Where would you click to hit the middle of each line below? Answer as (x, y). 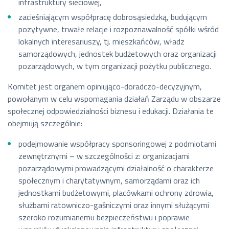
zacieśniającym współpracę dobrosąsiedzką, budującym (112, 17)
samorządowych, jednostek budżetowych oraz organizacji (117, 53)
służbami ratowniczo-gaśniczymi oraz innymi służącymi (113, 205)
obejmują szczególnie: (45, 123)
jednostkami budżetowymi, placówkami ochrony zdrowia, (116, 192)
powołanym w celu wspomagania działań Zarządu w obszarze (114, 98)
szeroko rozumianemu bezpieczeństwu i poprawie (104, 217)
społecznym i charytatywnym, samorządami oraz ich (109, 180)
